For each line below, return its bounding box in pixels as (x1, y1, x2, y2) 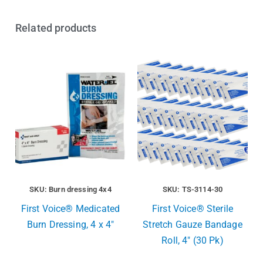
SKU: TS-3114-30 (162, 185, 223, 194)
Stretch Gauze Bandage (143, 219, 242, 231)
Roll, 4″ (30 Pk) (161, 235, 224, 247)
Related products (15, 22, 97, 35)
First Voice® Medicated (21, 203, 120, 215)
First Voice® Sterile (151, 203, 234, 215)
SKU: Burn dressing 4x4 (29, 185, 112, 194)
